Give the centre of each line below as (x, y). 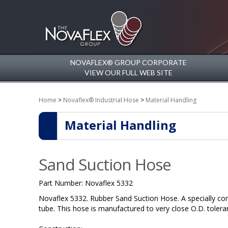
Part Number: (62, 183)
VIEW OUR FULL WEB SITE (128, 73)
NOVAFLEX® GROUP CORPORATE (128, 63)
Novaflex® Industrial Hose (101, 100)
